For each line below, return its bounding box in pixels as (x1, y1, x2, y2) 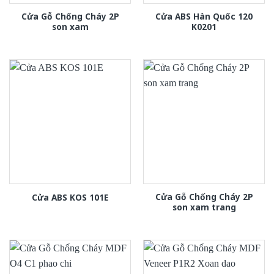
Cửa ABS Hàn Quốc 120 (155, 10, 253, 23)
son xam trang (172, 201, 236, 213)
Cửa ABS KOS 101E (32, 191, 108, 203)
